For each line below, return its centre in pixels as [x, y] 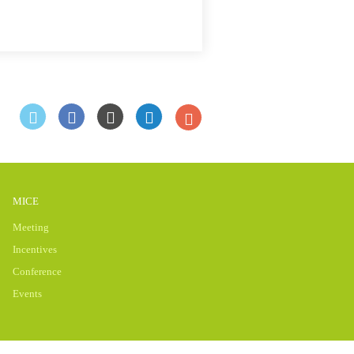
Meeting [31, 227]
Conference [37, 271]
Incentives [35, 249]
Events [27, 294]
